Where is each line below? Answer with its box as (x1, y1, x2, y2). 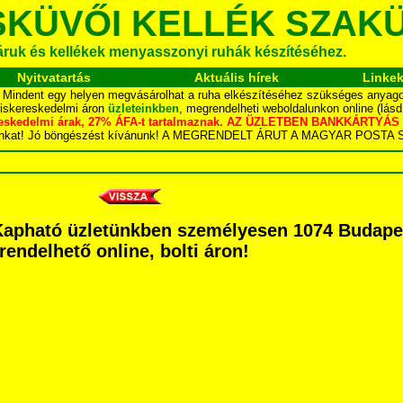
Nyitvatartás (16, 70, 91, 85)
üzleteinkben (108, 102, 179, 115)
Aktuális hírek (194, 70, 279, 85)
